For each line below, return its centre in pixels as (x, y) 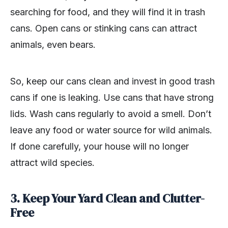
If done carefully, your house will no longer (99, 146)
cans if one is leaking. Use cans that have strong (112, 97)
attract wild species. (54, 162)
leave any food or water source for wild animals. (111, 130)
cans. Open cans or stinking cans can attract (104, 28)
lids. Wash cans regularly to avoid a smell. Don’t (111, 113)
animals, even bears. (53, 44)
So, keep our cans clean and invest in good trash (112, 81)
